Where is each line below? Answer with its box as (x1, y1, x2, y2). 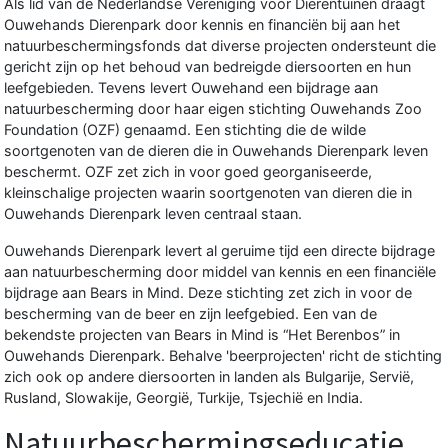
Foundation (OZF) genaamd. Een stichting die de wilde (4, 120, 366, 138)
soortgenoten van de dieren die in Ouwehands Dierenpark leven (4, 141, 428, 159)
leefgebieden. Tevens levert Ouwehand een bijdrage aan (4, 78, 378, 96)
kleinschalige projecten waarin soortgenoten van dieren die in (4, 183, 412, 201)
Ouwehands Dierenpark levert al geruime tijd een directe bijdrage (4, 241, 435, 259)
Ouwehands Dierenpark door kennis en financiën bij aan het (4, 15, 400, 33)
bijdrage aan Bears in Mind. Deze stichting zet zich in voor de (4, 283, 412, 301)
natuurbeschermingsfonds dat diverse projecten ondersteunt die (4, 36, 436, 54)
